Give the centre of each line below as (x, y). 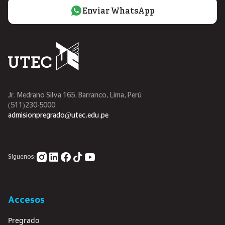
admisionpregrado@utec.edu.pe (58, 115)
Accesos (26, 200)
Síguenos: (22, 157)
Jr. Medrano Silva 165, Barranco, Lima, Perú (75, 95)
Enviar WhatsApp (119, 11)
